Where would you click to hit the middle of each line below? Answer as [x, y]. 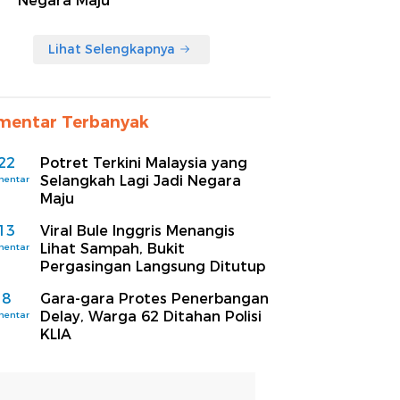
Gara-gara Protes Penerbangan [154, 298]
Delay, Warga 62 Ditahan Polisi [151, 316]
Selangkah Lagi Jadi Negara [141, 180]
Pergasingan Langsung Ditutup [153, 266]
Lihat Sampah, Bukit [112, 248]
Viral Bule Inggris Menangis [137, 230]
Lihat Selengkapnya [112, 49]
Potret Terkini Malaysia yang [144, 162]
